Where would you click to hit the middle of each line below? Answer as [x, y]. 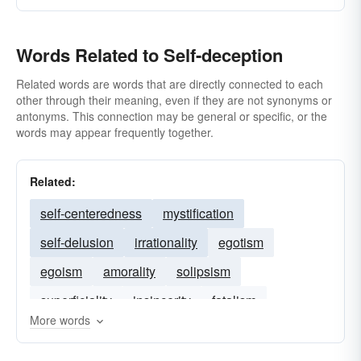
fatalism [234, 300]
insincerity [162, 300]
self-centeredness [91, 213]
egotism [241, 242]
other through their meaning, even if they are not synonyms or [174, 100]
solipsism [203, 271]
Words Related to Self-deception [149, 55]
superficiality [76, 300]
